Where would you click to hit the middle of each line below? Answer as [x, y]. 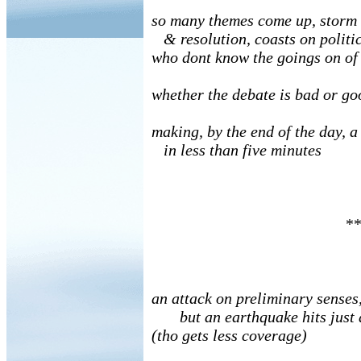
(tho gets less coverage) [229, 335]
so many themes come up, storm [254, 20]
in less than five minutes [237, 150]
